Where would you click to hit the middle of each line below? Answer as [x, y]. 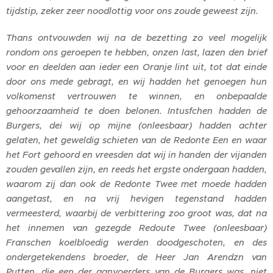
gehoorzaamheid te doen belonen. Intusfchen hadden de [136, 111]
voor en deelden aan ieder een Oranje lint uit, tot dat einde [136, 67]
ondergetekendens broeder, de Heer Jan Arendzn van [136, 257]
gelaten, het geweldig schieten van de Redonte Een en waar [136, 140]
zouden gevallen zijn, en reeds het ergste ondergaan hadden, [136, 169]
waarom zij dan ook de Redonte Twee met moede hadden [136, 184]
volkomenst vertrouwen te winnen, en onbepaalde [136, 96]
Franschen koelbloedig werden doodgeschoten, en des [136, 242]
